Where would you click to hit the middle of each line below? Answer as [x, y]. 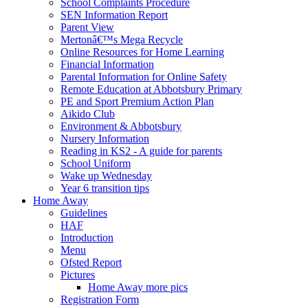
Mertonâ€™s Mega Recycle [122, 39]
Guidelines [84, 212]
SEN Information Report [114, 14]
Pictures [78, 274]
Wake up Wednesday [106, 175]
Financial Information [107, 64]
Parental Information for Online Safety [144, 76]
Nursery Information [105, 138]
